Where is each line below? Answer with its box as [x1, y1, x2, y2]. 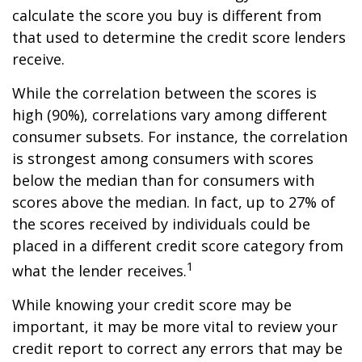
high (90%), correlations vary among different [12, 105, 327, 124]
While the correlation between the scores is [12, 83, 317, 103]
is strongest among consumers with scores [12, 149, 314, 168]
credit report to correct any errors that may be [12, 339, 343, 358]
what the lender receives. [12, 261, 187, 280]
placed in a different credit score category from [12, 236, 343, 255]
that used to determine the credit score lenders [12, 27, 346, 47]
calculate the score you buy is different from [12, 6, 322, 25]
